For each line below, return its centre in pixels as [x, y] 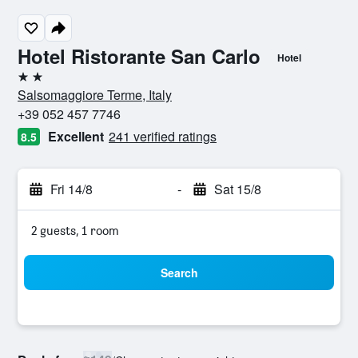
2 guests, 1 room [75, 231]
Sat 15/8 [237, 189]
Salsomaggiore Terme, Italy [95, 95]
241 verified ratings [163, 136]
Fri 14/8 [72, 189]
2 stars [35, 83]
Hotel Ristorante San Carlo [139, 56]
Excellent [76, 136]
